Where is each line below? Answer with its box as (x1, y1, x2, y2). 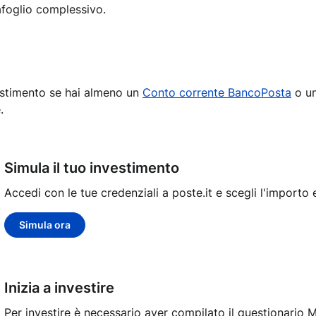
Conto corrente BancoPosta (142, 85, 291, 99)
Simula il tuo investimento (4, 159, 179, 176)
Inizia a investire (4, 279, 114, 296)
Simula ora (19, 219, 71, 231)
